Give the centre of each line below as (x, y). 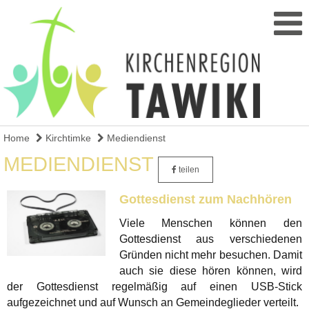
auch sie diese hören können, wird (210, 270)
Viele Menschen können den (210, 223)
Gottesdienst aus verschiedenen (210, 239)
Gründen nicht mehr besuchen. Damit (210, 255)
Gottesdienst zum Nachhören (205, 199)
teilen (188, 169)
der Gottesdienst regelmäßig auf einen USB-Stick (154, 286)
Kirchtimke (67, 138)
